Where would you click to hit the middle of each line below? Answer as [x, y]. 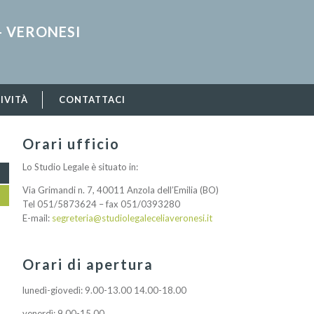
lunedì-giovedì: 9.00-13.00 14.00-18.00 [104, 290]
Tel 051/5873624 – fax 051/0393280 [101, 204]
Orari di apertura [90, 265]
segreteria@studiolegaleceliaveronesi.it [132, 218]
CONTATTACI [92, 100]
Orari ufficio [71, 144]
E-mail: [37, 218]
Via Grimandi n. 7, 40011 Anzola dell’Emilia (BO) [121, 190]
